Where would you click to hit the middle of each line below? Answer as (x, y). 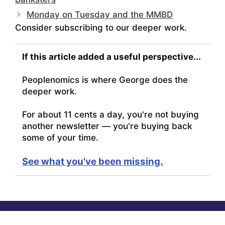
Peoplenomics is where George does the (105, 80)
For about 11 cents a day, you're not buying (110, 115)
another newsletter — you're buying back (107, 126)
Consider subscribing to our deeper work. (101, 28)
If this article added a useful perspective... (111, 57)
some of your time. (60, 138)
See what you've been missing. (93, 162)
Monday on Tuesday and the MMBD (100, 15)
